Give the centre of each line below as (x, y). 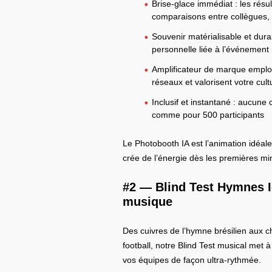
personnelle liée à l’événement (210, 49)
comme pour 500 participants (208, 114)
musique (148, 201)
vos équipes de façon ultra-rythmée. (192, 260)
